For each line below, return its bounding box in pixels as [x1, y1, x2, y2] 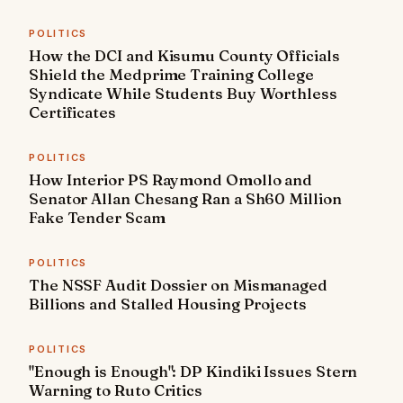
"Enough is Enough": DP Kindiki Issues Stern [29, 361, 358, 381]
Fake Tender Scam [29, 207, 166, 227]
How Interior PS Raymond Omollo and [29, 169, 313, 189]
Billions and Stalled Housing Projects [29, 293, 307, 313]
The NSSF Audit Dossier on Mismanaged [29, 274, 327, 294]
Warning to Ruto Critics [29, 380, 203, 399]
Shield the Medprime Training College [29, 64, 314, 84]
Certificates [29, 102, 116, 121]
